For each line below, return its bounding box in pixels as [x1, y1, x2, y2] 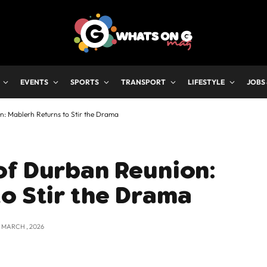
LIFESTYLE [188, 77, 225, 86]
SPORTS [70, 77, 99, 86]
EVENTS [20, 77, 48, 86]
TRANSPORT [121, 77, 166, 86]
